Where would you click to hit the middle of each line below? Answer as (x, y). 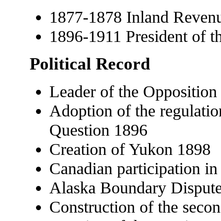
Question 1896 (98, 129)
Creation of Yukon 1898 (130, 149)
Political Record (90, 64)
